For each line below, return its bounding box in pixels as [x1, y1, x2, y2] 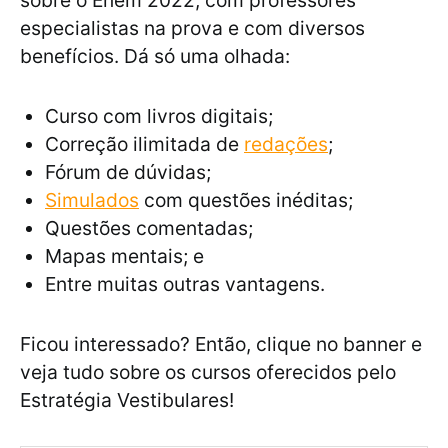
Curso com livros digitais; [45, 104, 273, 129]
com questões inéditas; [139, 188, 353, 213]
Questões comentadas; [45, 216, 253, 241]
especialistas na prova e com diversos [20, 16, 365, 41]
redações [244, 132, 328, 157]
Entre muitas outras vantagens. [45, 272, 325, 297]
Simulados [45, 188, 139, 213]
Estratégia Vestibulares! [20, 388, 234, 413]
